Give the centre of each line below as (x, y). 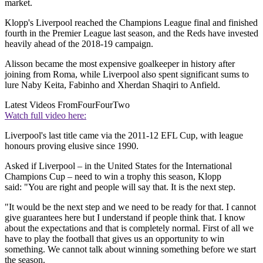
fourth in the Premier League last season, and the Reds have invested (131, 33)
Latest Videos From (41, 105)
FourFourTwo (104, 105)
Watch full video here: (45, 116)
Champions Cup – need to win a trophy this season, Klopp (113, 177)
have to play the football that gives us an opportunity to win (114, 239)
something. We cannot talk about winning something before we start (130, 249)
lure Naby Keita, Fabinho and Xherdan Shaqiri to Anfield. (112, 85)
